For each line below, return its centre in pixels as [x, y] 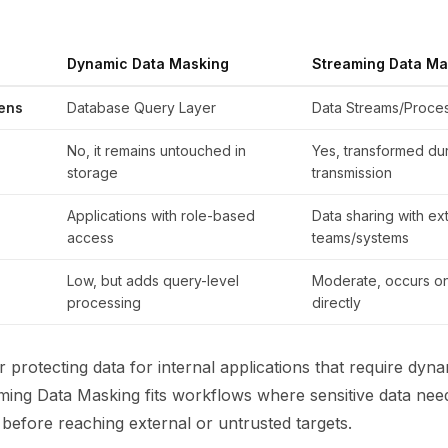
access [90, 237]
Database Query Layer [141, 107]
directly [336, 302]
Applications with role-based [161, 215]
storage [92, 172]
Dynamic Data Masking [148, 63]
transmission [352, 172]
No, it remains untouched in [156, 150]
